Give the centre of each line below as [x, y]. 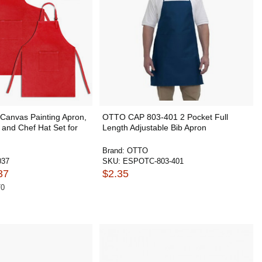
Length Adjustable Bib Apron [154, 127]
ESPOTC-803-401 [153, 161]
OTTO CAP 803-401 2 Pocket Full [165, 117]
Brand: [114, 150]
